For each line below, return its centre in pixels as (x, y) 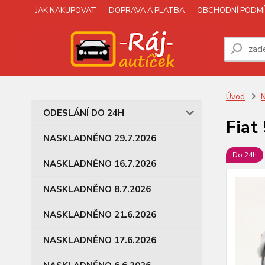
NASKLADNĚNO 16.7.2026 (100, 164)
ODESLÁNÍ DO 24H (84, 113)
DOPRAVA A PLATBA (147, 11)
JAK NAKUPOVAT (66, 11)
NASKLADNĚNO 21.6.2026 (100, 215)
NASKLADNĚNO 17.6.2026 (100, 240)
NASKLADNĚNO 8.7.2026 (97, 189)
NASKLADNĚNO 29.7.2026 (100, 138)
